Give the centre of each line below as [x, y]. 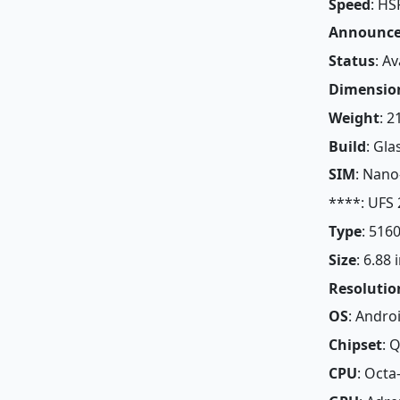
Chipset [355, 345]
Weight [354, 117]
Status [351, 61]
